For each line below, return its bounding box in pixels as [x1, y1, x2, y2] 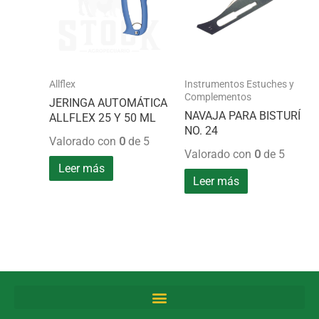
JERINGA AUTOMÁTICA [49, 95, 168, 110]
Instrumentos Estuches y [184, 78, 294, 90]
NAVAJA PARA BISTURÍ [184, 108, 300, 122]
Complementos [184, 90, 251, 103]
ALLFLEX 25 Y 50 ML [49, 110, 157, 125]
